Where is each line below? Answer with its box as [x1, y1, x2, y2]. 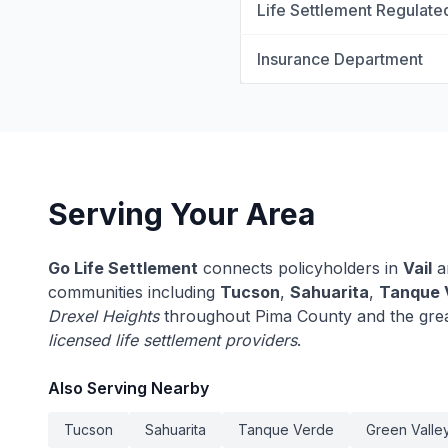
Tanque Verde [238, 421, 334, 438]
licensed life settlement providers [48, 330, 297, 350]
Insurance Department [257, 49, 423, 69]
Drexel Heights [48, 306, 159, 326]
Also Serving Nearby [48, 378, 209, 398]
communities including [48, 282, 220, 302]
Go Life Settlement [48, 258, 198, 278]
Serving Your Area [48, 196, 315, 232]
